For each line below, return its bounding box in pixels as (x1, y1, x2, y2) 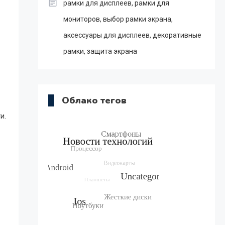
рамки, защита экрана (63, 47, 137, 55)
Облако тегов (61, 94, 127, 106)
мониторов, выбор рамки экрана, (63, 15, 173, 23)
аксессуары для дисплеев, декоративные (63, 31, 201, 39)
